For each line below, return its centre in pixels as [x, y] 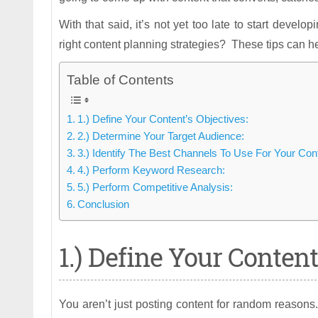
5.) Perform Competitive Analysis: [155, 187]
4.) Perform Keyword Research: [152, 170]
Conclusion [104, 204]
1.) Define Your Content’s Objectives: [163, 119]
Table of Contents [120, 80]
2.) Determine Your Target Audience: [161, 136]
